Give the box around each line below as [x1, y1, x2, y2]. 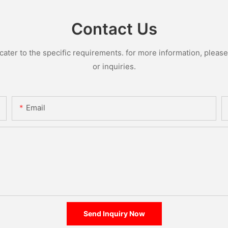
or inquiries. [92, 61, 136, 71]
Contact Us [71, 19, 157, 39]
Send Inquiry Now [83, 209, 145, 218]
